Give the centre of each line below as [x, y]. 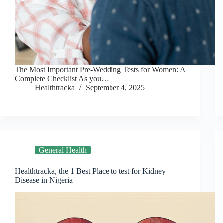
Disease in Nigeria [44, 180]
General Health [63, 150]
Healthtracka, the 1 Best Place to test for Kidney [90, 171]
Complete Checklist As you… [62, 79]
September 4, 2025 [115, 88]
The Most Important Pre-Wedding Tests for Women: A [100, 70]
